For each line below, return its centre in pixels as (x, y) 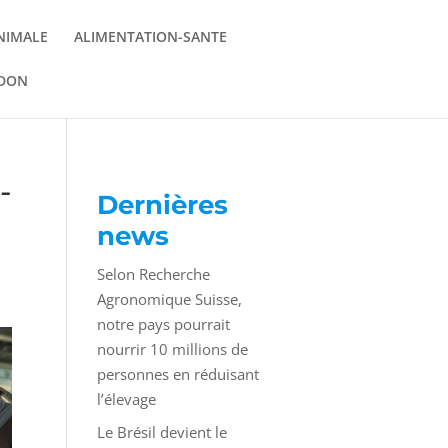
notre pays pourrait (163, 324)
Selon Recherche (153, 274)
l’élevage (126, 399)
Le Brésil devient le (161, 431)
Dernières (162, 205)
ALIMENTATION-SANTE (150, 36)
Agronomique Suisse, (169, 299)
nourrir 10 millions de (172, 349)
